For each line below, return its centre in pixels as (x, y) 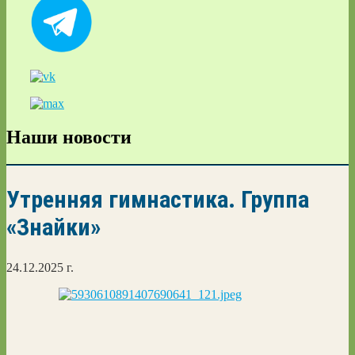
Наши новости (69, 137)
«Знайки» (53, 227)
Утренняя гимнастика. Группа (158, 199)
